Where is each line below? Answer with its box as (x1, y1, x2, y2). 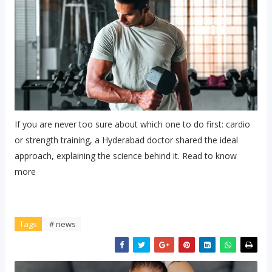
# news (49, 219, 76, 230)
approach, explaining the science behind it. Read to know (14, 150, 237, 162)
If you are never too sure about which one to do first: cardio (14, 118, 250, 131)
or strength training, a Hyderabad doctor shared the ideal (14, 134, 238, 146)
